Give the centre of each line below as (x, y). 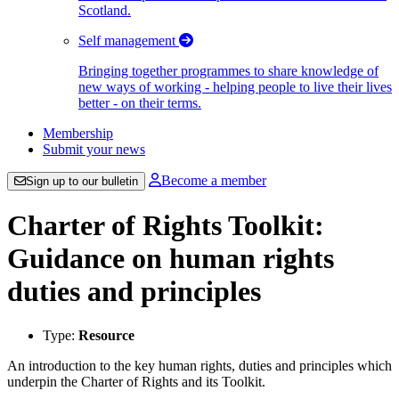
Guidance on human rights (171, 259)
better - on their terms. (140, 103)
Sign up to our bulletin (82, 181)
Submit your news (94, 149)
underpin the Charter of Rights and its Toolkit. (136, 381)
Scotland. (105, 10)
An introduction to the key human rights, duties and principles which (199, 365)
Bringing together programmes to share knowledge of (228, 71)
